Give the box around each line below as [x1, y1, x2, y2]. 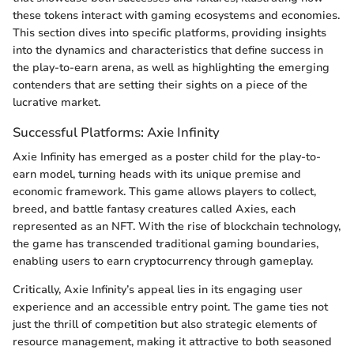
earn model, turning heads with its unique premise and [13, 166, 301, 182]
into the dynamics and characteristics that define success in [13, 42, 323, 58]
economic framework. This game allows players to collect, [13, 183, 316, 199]
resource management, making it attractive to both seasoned [13, 333, 332, 349]
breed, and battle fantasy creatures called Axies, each [13, 201, 296, 217]
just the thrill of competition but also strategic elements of [13, 316, 317, 332]
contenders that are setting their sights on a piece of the [13, 77, 307, 92]
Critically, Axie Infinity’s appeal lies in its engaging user [13, 281, 303, 297]
